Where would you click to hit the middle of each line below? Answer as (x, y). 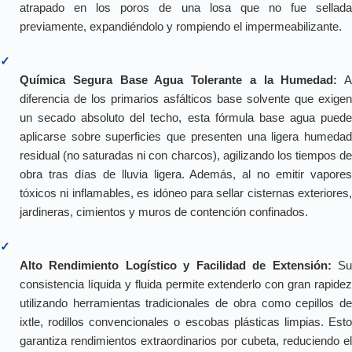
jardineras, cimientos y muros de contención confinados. (164, 212)
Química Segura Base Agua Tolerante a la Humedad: (179, 80)
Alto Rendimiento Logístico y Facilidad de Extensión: (176, 266)
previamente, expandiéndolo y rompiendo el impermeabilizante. (181, 27)
